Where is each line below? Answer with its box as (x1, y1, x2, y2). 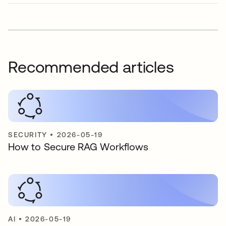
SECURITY (8, 131, 47, 139)
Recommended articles (8, 58, 174, 76)
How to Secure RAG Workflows (8, 141, 149, 152)
